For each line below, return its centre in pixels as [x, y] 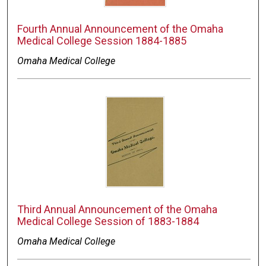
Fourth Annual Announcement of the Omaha [121, 29]
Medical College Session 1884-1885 [102, 41]
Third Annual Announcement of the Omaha [118, 210]
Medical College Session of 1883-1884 [108, 221]
